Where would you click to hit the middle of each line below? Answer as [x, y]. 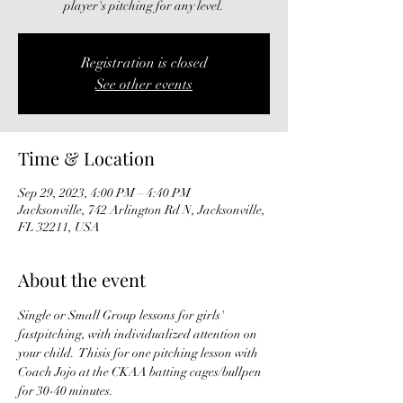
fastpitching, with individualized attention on [139, 334]
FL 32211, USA [59, 227]
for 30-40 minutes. [67, 390]
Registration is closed [144, 63]
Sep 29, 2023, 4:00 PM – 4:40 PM [104, 193]
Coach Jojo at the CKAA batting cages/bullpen [141, 372]
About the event [82, 279]
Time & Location [86, 157]
